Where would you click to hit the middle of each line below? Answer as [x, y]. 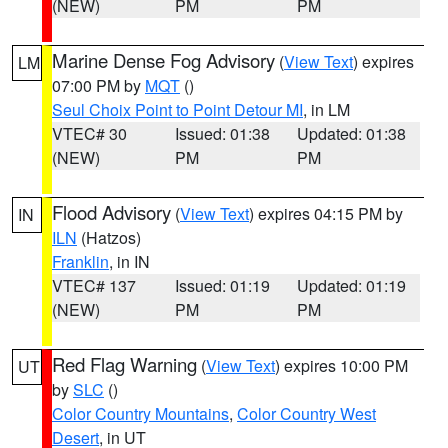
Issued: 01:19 [222, 285]
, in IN [129, 261]
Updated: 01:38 [352, 133]
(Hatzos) [109, 237]
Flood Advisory [111, 212]
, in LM [326, 109]
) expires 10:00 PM [341, 365]
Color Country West [306, 413]
